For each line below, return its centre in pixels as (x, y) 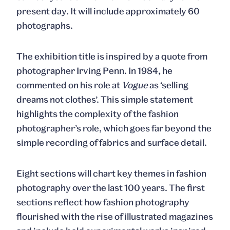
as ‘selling (168, 85)
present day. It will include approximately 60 (108, 11)
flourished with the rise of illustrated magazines (115, 216)
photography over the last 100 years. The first (111, 188)
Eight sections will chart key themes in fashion (111, 173)
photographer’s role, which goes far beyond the (114, 128)
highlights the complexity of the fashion (98, 114)
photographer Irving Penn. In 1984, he (94, 71)
